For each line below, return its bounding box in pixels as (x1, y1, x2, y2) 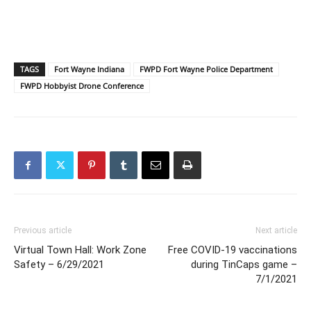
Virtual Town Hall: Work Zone (14, 244, 146, 257)
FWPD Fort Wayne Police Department (140, 64, 273, 75)
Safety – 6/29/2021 (14, 258, 104, 271)
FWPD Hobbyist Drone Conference (20, 81, 144, 92)
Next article (255, 226, 297, 236)
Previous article (14, 226, 72, 236)
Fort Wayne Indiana (54, 64, 124, 75)
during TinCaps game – (191, 258, 297, 271)
